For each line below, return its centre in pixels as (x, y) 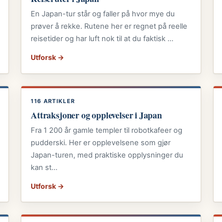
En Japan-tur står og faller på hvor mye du (103, 14)
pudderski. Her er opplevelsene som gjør (101, 142)
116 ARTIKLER (53, 101)
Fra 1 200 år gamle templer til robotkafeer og (107, 130)
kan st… (44, 167)
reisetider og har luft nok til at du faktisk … (102, 39)
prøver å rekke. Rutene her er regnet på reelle (109, 27)
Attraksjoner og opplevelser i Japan (96, 115)
